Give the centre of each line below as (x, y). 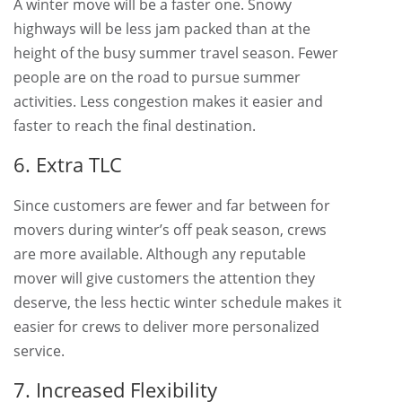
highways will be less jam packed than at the (162, 29)
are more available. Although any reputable (160, 254)
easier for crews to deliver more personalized (166, 327)
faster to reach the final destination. (135, 126)
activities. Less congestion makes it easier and (168, 101)
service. (39, 351)
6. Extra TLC (68, 164)
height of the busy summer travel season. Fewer (176, 53)
